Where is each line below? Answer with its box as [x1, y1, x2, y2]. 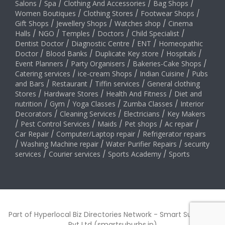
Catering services [15, 69, 70, 79]
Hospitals [166, 49, 196, 59]
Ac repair [165, 119, 193, 129]
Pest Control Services [21, 119, 90, 129]
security [184, 139, 209, 149]
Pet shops [125, 119, 157, 129]
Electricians [124, 109, 160, 119]
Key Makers [167, 109, 205, 119]
